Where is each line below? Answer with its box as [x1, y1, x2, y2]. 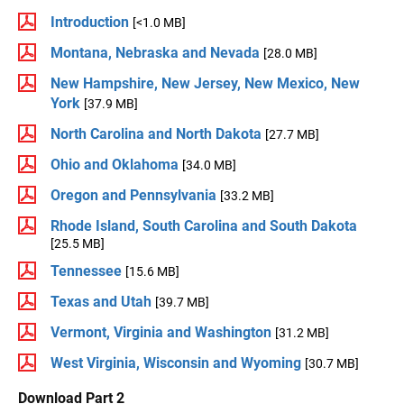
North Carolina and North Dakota [50, 125, 262, 142]
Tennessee [50, 262, 122, 280]
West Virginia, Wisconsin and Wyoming [50, 354, 301, 372]
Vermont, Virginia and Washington [50, 324, 271, 341]
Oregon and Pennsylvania [50, 187, 216, 204]
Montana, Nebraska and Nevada [50, 44, 260, 61]
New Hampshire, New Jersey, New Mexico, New [50, 75, 360, 92]
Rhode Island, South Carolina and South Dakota [50, 217, 357, 234]
